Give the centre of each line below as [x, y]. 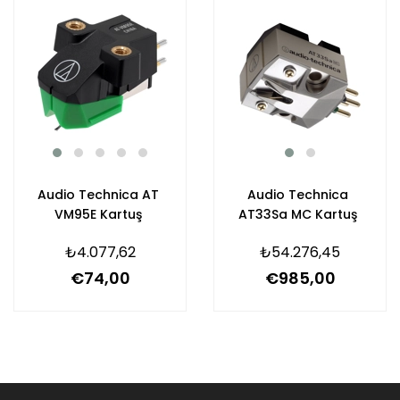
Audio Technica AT [98, 195]
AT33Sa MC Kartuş [298, 214]
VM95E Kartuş [98, 214]
